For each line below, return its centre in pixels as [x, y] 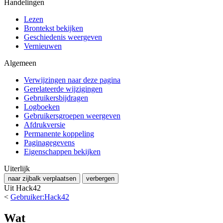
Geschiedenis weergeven [63, 37]
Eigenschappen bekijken [62, 151]
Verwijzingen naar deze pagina [72, 80]
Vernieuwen [43, 46]
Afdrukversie [45, 124]
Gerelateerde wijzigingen [63, 89]
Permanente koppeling [59, 133]
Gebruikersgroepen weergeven [72, 115]
